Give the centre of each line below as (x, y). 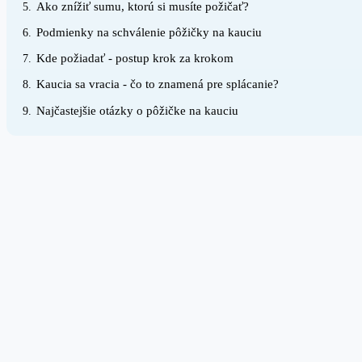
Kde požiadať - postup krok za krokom (135, 58)
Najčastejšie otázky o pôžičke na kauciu (137, 110)
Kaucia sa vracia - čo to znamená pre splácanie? (157, 84)
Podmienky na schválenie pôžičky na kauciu (149, 32)
